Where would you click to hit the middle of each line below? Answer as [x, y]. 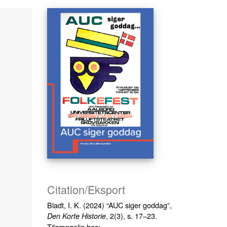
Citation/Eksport [86, 189]
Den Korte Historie [77, 216]
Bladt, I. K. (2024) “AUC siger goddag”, [110, 205]
